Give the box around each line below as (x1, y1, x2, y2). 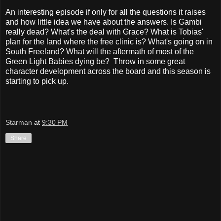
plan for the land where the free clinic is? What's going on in (5, 37, 213, 46)
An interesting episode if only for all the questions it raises (5, 7, 206, 16)
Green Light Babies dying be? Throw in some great (5, 57, 185, 66)
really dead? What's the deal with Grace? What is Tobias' (5, 27, 203, 36)
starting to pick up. (5, 76, 69, 85)
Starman (5, 118, 32, 126)
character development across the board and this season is (5, 67, 211, 75)
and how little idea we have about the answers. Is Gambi (5, 17, 202, 26)
